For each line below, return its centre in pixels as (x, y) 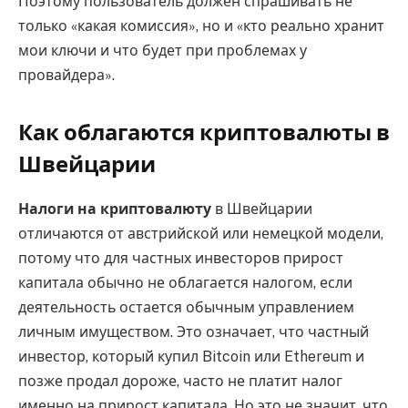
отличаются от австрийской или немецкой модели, (201, 233)
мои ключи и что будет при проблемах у (163, 50)
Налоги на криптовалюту (115, 209)
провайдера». (66, 75)
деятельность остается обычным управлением (186, 307)
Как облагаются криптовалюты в (204, 133)
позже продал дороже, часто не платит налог (180, 381)
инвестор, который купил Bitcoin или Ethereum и (191, 356)
